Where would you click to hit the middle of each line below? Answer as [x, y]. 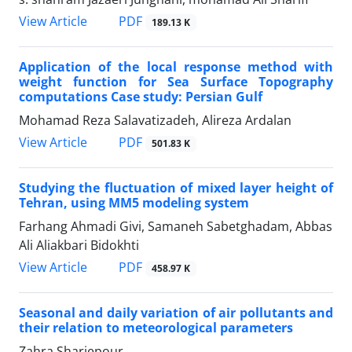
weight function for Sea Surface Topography [176, 81]
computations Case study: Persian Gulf [141, 96]
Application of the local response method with [176, 66]
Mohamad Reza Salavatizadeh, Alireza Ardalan [155, 120]
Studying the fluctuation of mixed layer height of [176, 188]
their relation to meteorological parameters [156, 328]
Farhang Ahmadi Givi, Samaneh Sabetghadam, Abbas [176, 227]
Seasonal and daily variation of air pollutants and [176, 313]
